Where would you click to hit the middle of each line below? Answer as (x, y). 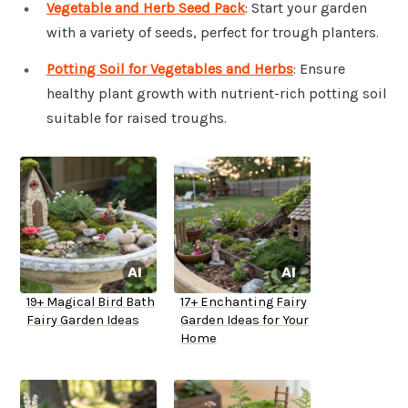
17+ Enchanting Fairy (244, 302)
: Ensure (319, 69)
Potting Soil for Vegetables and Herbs (170, 69)
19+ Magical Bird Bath (91, 302)
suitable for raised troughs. (137, 118)
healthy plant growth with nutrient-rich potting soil (217, 94)
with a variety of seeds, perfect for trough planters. (213, 33)
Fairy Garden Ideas (83, 321)
